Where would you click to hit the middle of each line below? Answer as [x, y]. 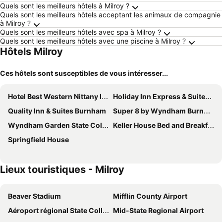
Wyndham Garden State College [55, 125]
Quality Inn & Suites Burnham [57, 111]
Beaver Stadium [34, 196]
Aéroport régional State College [55, 210]
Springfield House [38, 139]
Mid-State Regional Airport [158, 210]
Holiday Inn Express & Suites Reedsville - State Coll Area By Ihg [159, 96]
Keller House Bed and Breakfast [160, 125]
